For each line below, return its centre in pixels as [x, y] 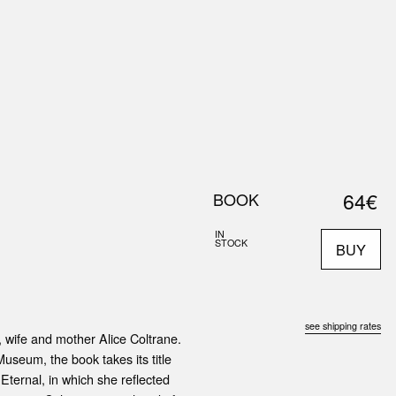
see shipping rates [343, 326]
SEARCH [358, 88]
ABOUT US [50, 34]
